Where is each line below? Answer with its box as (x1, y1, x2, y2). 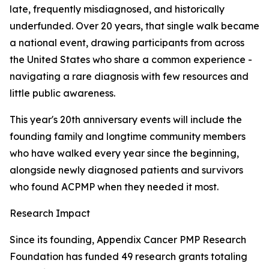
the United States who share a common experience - (10, 53, 252, 66)
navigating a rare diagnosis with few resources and (10, 70, 249, 83)
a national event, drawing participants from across (10, 37, 244, 49)
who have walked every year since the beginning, (10, 147, 239, 160)
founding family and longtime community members (10, 130, 246, 143)
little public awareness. (10, 87, 115, 100)
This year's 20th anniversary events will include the (10, 113, 242, 126)
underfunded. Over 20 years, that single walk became (10, 20, 259, 32)
